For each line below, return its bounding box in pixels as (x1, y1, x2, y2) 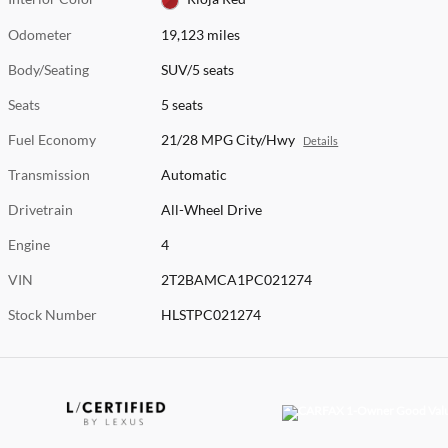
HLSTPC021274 (161, 305, 262, 323)
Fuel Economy (8, 130, 96, 148)
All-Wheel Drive (161, 200, 263, 218)
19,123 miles (161, 25, 241, 43)
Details (303, 134, 339, 147)
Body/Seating (8, 60, 89, 78)
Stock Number (8, 305, 97, 323)
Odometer (8, 25, 72, 43)
